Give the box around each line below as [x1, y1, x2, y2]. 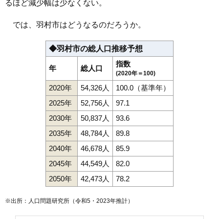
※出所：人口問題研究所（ [5, 197, 75, 204]
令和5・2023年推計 [75, 197, 128, 204]
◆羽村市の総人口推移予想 [49, 44, 143, 53]
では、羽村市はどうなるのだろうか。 [5, 20, 146, 29]
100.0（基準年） [116, 83, 170, 92]
